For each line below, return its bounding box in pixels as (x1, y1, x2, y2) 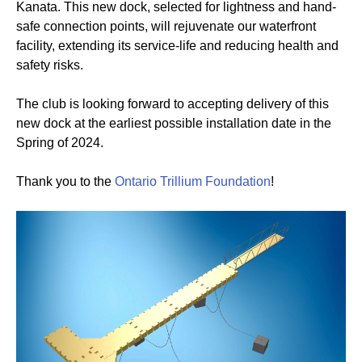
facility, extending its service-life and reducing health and (16, 38, 339, 53)
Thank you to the (16, 174, 115, 188)
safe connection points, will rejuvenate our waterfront (16, 19, 316, 33)
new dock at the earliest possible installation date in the (16, 116, 331, 130)
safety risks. (16, 57, 83, 72)
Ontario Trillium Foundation (115, 174, 271, 188)
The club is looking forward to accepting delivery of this (16, 96, 329, 111)
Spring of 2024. (16, 135, 103, 149)
